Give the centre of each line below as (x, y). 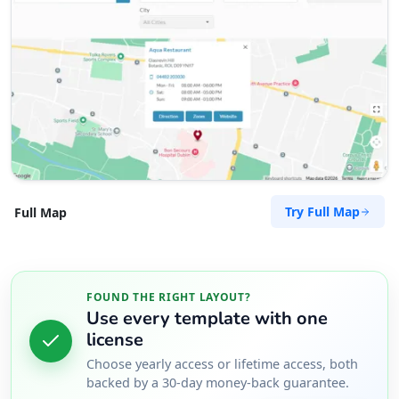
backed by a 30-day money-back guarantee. (218, 383)
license (115, 340)
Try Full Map (322, 212)
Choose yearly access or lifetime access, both (222, 364)
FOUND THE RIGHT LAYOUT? (169, 297)
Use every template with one (207, 319)
